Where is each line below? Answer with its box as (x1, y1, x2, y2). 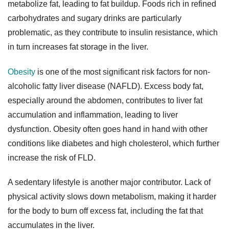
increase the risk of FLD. (8, 153, 96, 162)
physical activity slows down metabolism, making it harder (8, 192, 216, 201)
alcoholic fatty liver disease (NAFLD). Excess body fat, (8, 81, 203, 90)
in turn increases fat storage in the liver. (8, 42, 148, 51)
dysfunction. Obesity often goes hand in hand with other (8, 124, 208, 133)
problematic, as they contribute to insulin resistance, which (8, 28, 218, 37)
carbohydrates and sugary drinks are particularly (8, 13, 181, 22)
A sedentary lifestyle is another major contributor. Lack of (8, 178, 211, 187)
